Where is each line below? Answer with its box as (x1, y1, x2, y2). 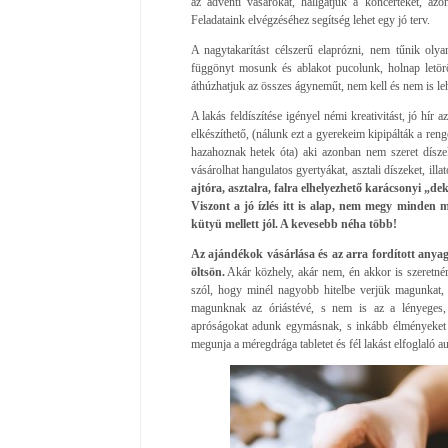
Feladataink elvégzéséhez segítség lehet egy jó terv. (190, 12, 430, 27)
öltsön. (190, 264, 225, 279)
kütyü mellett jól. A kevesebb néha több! (190, 216, 397, 231)
